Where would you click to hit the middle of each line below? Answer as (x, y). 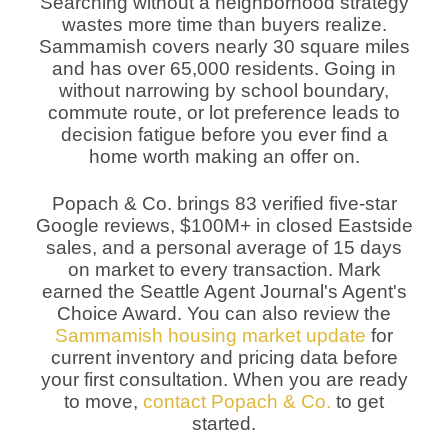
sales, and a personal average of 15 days (224, 248)
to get (357, 402)
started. (224, 424)
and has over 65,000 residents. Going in (224, 69)
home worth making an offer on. (224, 157)
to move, (103, 402)
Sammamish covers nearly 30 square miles (224, 47)
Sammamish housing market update (210, 336)
